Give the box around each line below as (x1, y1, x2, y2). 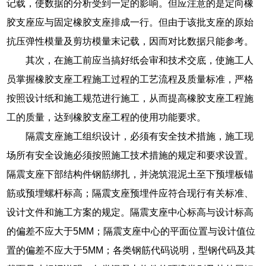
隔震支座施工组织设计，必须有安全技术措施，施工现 (26, 131, 254, 142)
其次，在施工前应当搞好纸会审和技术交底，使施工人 (26, 55, 254, 66)
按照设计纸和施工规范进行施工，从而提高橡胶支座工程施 (7, 93, 254, 104)
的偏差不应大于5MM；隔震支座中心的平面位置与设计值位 (7, 226, 256, 237)
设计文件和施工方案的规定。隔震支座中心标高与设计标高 (7, 207, 254, 218)
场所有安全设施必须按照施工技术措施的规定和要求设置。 (7, 150, 254, 161)
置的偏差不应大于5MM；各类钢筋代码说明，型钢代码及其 (7, 245, 256, 256)
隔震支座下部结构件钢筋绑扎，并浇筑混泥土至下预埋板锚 (7, 169, 254, 180)
